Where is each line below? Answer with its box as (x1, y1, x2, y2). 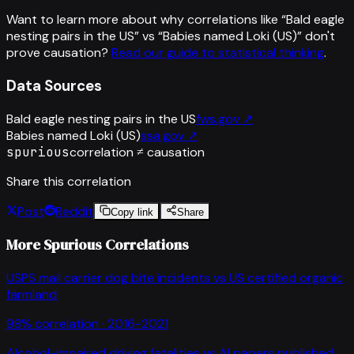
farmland (6, 285, 57, 303)
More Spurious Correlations (6, 235, 189, 255)
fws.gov (196, 110, 239, 127)
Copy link (111, 205, 153, 218)
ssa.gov (141, 126, 184, 144)
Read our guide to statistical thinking (111, 44, 324, 62)
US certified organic (229, 269, 343, 286)
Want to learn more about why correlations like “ (6, 11, 286, 28)
